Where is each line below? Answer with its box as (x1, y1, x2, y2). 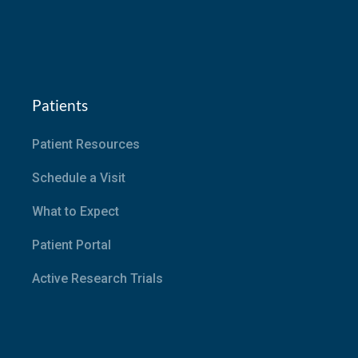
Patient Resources (32, 137, 141, 152)
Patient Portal (32, 237, 112, 253)
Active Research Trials (32, 271, 164, 286)
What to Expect (32, 204, 120, 219)
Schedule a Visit (32, 170, 126, 185)
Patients (32, 96, 89, 114)
